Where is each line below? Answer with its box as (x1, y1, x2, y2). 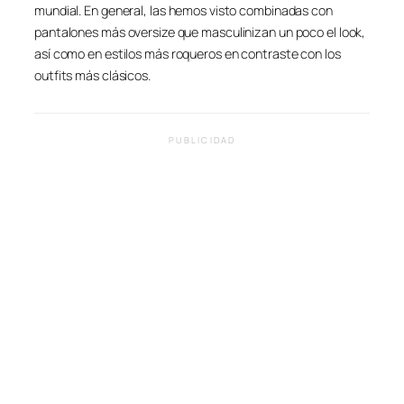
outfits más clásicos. (34, 67, 151, 84)
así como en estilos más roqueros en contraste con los (34, 45, 341, 62)
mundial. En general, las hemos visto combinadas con (34, 2, 333, 19)
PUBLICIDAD (168, 134, 236, 147)
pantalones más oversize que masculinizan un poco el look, (34, 23, 366, 41)
